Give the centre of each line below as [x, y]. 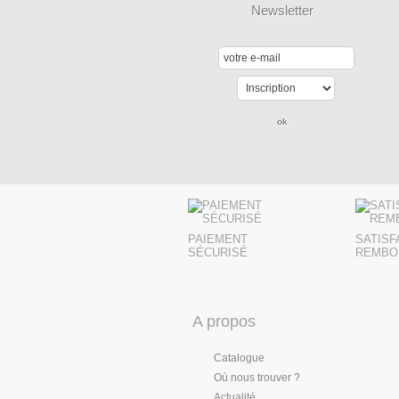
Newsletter [282, 10]
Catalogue [239, 358]
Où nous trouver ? [257, 377]
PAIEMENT [218, 239]
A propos [224, 321]
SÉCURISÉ [218, 252]
